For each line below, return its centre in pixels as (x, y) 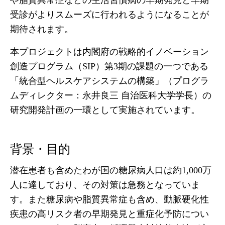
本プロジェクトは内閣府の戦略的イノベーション (109, 52)
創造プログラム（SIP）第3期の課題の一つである (109, 66)
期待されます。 (42, 29)
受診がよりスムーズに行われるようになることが (109, 15)
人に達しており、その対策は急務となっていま (105, 185)
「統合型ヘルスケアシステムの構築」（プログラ (109, 81)
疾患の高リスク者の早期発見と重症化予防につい (109, 214)
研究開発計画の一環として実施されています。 (105, 110)
